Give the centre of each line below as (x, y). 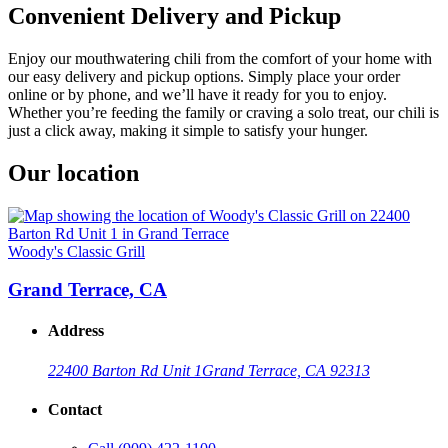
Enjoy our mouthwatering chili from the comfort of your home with (220, 58)
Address (76, 331)
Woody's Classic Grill (76, 251)
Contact (75, 410)
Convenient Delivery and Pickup (174, 15)
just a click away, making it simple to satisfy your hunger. (188, 130)
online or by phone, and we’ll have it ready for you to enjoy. (197, 94)
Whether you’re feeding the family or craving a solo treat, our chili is (223, 112)
